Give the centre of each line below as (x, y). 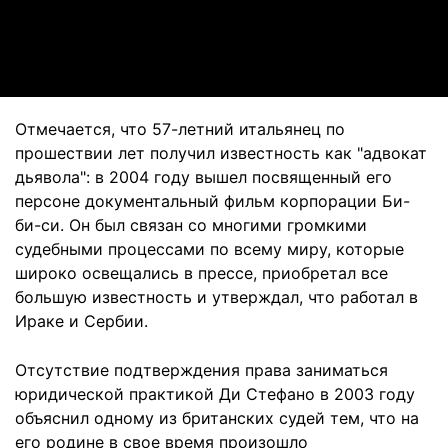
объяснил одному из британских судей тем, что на (217, 418)
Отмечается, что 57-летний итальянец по (180, 129)
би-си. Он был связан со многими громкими (191, 225)
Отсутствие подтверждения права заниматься (201, 370)
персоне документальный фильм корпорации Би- (212, 201)
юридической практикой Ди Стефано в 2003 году (215, 394)
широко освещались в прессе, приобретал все (201, 273)
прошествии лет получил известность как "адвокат (221, 153)
